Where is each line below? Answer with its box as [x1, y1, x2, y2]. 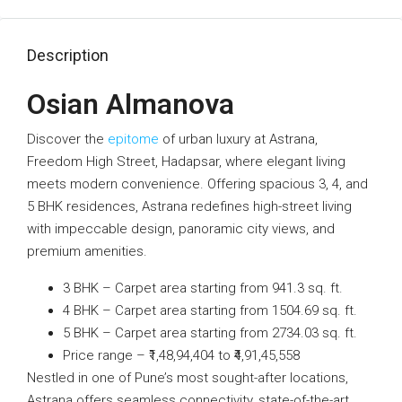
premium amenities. [27, 243, 147, 259]
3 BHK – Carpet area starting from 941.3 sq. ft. [63, 280, 343, 296]
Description [27, 46, 109, 65]
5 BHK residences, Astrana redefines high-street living [27, 198, 352, 214]
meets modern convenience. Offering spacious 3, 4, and [27, 176, 368, 192]
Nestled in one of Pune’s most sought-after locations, [27, 370, 348, 386]
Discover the [27, 131, 108, 147]
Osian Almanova [27, 87, 234, 121]
